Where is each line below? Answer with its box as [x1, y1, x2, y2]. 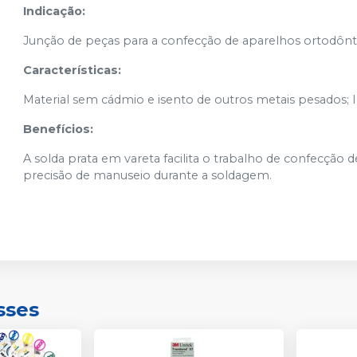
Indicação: [23, 4, 86, 19]
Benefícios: [23, 122, 94, 137]
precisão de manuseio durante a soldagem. [23, 168, 273, 183]
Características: [23, 63, 122, 78]
